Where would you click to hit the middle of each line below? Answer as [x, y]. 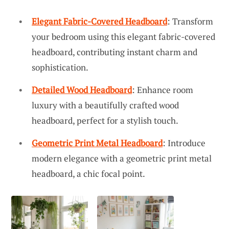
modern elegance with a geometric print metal [122, 158]
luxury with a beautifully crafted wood [105, 105]
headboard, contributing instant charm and [114, 52]
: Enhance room [163, 90]
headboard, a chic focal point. [88, 173]
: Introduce [184, 143]
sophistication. [60, 67]
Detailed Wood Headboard [82, 90]
